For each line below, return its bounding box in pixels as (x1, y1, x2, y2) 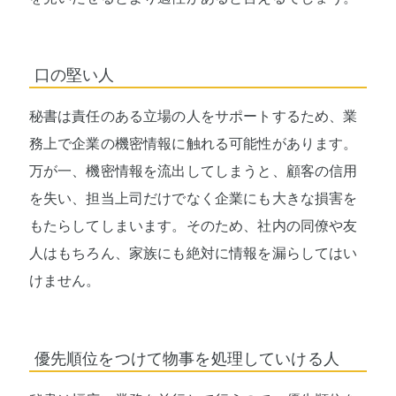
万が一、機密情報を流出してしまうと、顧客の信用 (28, 164, 358, 179)
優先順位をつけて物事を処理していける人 (34, 349, 339, 368)
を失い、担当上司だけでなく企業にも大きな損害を (28, 191, 358, 207)
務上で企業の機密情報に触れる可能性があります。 (28, 136, 358, 152)
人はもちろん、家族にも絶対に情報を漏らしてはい (28, 246, 358, 262)
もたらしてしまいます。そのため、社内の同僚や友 (28, 218, 358, 234)
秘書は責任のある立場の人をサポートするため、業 (28, 109, 358, 125)
